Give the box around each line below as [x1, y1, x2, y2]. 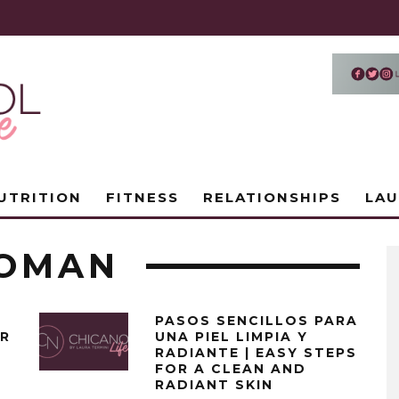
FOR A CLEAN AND [155, 361, 306, 377]
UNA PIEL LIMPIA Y [155, 329, 308, 345]
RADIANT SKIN [155, 377, 273, 393]
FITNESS [106, 189, 179, 206]
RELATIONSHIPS [203, 189, 341, 206]
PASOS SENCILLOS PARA [155, 313, 358, 329]
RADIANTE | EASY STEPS [155, 345, 357, 361]
